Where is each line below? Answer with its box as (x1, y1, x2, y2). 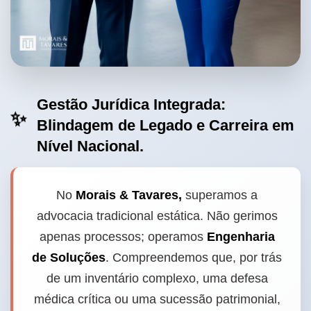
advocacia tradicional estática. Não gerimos (36, 209, 278, 224)
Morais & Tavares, (76, 188, 182, 203)
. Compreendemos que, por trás (106, 251, 282, 265)
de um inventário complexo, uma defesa (46, 271, 268, 286)
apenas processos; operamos (39, 230, 207, 244)
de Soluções (32, 251, 106, 265)
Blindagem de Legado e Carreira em (37, 117, 294, 135)
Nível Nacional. (37, 137, 144, 155)
